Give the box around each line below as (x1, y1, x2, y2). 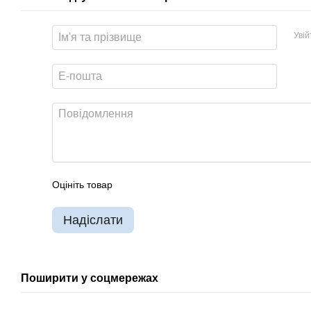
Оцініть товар (52, 179, 112, 190)
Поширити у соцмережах (21, 272, 158, 284)
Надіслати (63, 213, 123, 227)
